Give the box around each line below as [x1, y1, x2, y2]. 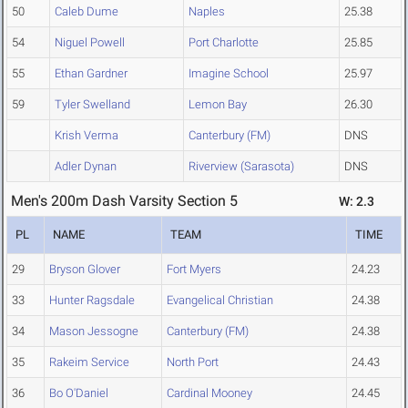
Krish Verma [55, 128, 118, 143]
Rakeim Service [49, 355, 129, 370]
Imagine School [189, 66, 269, 81]
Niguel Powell [55, 36, 125, 50]
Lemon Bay [189, 97, 247, 112]
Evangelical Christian [167, 293, 273, 308]
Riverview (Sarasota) [189, 159, 294, 174]
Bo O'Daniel [49, 386, 108, 401]
